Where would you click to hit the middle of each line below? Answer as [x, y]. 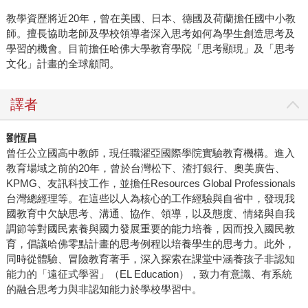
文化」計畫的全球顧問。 [63, 64]
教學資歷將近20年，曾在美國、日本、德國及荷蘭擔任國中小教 [151, 19]
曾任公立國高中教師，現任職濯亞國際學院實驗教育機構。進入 [150, 153]
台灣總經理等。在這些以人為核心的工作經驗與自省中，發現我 [150, 199]
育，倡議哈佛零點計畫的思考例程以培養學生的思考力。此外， [150, 244]
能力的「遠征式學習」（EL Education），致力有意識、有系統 [149, 274]
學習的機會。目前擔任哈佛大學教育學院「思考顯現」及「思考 [150, 49]
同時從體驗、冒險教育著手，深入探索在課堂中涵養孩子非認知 [150, 259]
